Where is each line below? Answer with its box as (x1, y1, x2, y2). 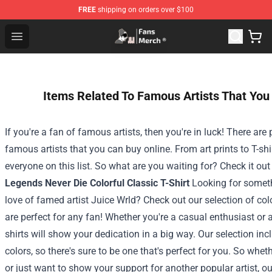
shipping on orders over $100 (96, 5, 194, 14)
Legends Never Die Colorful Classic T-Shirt (5, 177, 189, 189)
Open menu (16, 30, 66, 41)
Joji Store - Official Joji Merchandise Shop (29, 22, 208, 34)
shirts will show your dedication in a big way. (5, 228, 195, 240)
